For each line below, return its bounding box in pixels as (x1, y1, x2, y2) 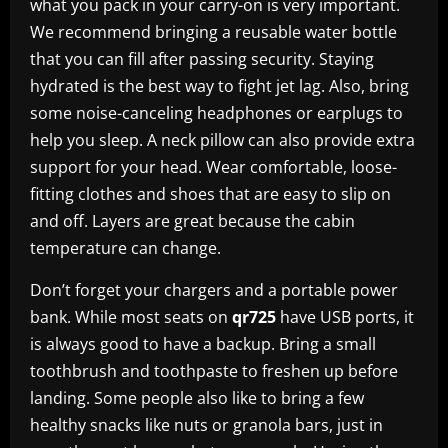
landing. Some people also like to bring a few (30, 386, 364, 409)
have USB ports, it (276, 305, 414, 328)
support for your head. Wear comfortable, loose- (30, 155, 397, 178)
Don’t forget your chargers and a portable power (30, 278, 398, 301)
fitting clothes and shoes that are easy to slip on (30, 182, 391, 205)
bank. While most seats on (30, 305, 232, 328)
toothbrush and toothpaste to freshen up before (30, 359, 398, 382)
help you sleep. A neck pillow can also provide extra (30, 128, 415, 151)
